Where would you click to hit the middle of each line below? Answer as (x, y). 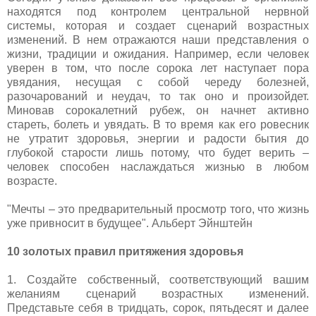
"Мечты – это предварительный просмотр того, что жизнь (158, 209)
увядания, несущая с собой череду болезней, (158, 82)
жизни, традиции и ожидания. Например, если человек (158, 54)
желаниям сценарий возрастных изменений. (158, 293)
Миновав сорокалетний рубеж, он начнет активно (158, 110)
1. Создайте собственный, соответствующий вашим (158, 279)
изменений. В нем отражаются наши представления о (158, 39)
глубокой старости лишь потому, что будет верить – (158, 152)
